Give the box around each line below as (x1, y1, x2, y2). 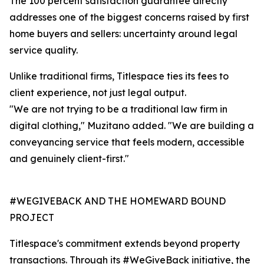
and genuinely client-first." (9, 153, 129, 165)
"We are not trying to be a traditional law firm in (9, 103, 227, 115)
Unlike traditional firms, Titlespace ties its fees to (9, 70, 229, 82)
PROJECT (9, 212, 54, 224)
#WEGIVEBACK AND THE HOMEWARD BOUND (9, 195, 226, 207)
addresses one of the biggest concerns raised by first (9, 11, 249, 24)
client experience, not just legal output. (9, 87, 186, 99)
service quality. (9, 44, 78, 57)
